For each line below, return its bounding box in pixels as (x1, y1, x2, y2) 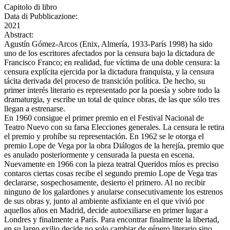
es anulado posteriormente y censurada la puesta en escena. (4, 150, 195, 160)
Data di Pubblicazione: (4, 12, 78, 21)
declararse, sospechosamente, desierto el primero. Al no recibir (4, 178, 205, 187)
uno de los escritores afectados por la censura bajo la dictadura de (4, 49, 215, 58)
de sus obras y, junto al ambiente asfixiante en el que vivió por (4, 197, 204, 206)
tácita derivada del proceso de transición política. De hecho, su (4, 76, 205, 86)
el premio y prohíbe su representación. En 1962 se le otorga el (4, 132, 204, 141)
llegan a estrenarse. (4, 104, 65, 113)
